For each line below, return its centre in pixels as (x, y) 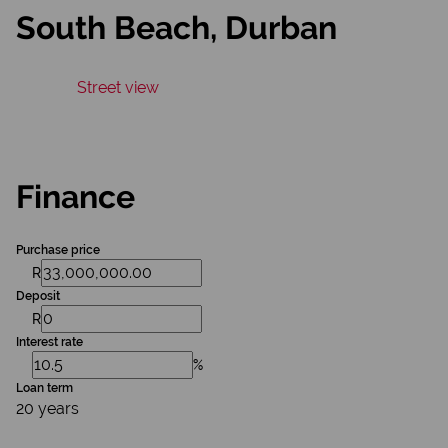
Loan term (44, 388)
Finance (75, 196)
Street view (118, 87)
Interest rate (49, 342)
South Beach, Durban (176, 27)
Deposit (38, 296)
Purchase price (58, 250)
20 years (47, 408)
